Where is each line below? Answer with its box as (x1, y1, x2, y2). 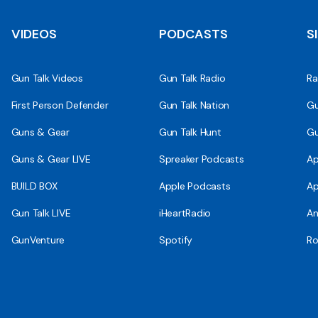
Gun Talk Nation (158, 98, 230, 111)
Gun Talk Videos (11, 71, 83, 84)
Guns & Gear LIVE (11, 152, 91, 165)
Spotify (158, 233, 193, 246)
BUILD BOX (11, 179, 57, 192)
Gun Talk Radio (158, 71, 226, 84)
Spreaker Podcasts (158, 152, 244, 165)
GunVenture (11, 233, 65, 246)
